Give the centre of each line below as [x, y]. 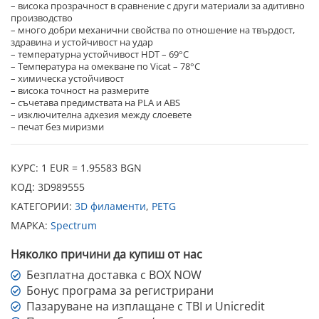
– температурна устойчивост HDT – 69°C [100, 54]
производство [42, 17]
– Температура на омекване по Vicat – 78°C [105, 66]
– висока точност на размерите [80, 90]
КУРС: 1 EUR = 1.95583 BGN [76, 168]
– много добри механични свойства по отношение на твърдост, [153, 30]
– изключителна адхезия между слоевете [101, 114]
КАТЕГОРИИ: [43, 206]
